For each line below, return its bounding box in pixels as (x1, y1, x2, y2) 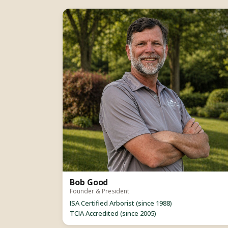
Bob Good (70, 176, 108, 188)
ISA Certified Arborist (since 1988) (70, 198, 172, 208)
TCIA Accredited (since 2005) (70, 208, 156, 218)
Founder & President (70, 186, 129, 195)
